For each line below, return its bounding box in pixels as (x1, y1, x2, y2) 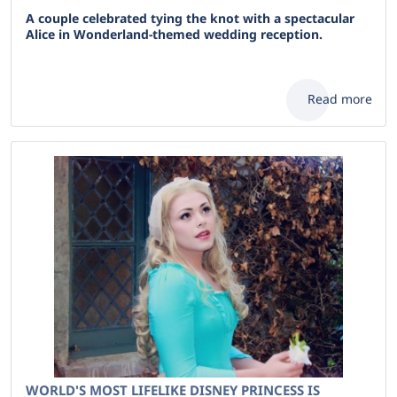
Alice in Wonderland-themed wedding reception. (26, 26, 323, 43)
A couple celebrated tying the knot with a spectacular (26, 10, 354, 27)
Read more (307, 90, 372, 107)
